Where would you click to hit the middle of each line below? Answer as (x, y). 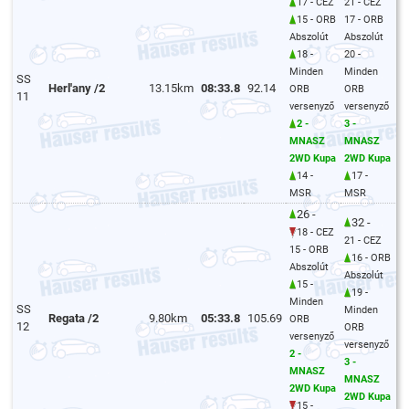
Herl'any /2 (77, 88)
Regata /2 (74, 318)
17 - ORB (364, 19)
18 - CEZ (316, 232)
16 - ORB (372, 257)
